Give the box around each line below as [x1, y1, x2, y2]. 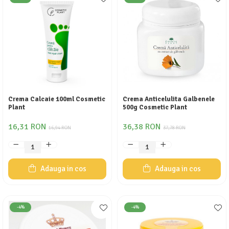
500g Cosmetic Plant [123, 103, 187, 111]
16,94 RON [49, 125, 71, 131]
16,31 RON [8, 122, 46, 132]
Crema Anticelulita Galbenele [123, 95, 215, 103]
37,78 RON [163, 125, 186, 131]
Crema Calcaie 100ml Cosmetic [8, 95, 105, 103]
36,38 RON [123, 122, 161, 132]
